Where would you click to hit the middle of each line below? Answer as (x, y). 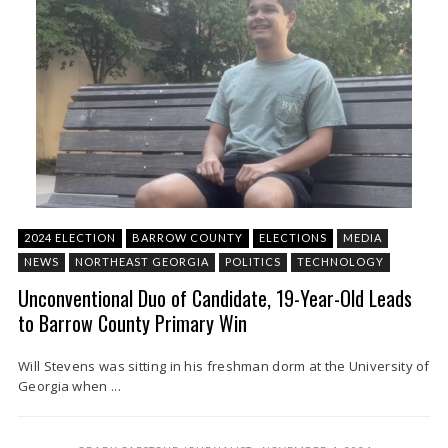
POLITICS (253, 261)
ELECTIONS (293, 237)
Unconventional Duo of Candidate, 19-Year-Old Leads (215, 298)
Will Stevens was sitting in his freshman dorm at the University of (224, 366)
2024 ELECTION (70, 237)
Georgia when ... (69, 386)
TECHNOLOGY (340, 261)
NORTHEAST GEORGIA (142, 261)
